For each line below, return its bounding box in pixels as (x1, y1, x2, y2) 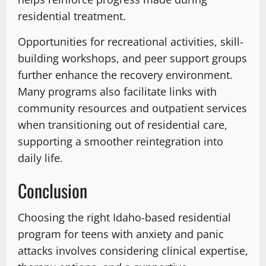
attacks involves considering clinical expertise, (18, 243, 248, 258)
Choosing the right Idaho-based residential (18, 210, 231, 225)
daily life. (18, 151, 63, 166)
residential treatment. (18, 9, 126, 24)
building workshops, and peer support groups (18, 51, 247, 66)
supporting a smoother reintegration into (18, 134, 223, 149)
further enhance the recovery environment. (18, 68, 233, 83)
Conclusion (18, 177, 87, 204)
